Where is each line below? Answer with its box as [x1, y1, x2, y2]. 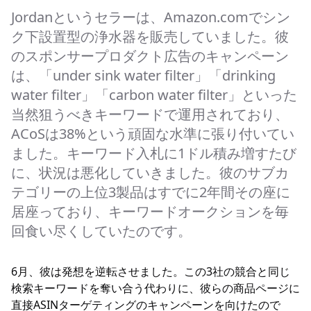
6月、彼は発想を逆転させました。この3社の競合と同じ [11, 264, 290, 279]
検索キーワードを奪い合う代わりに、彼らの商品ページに [11, 280, 300, 296]
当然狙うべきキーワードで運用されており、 [11, 105, 289, 124]
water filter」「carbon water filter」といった [11, 85, 297, 104]
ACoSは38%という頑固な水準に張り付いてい [11, 124, 294, 143]
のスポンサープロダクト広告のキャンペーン [11, 47, 289, 65]
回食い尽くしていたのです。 [11, 221, 192, 240]
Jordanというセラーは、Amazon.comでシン [11, 8, 290, 26]
